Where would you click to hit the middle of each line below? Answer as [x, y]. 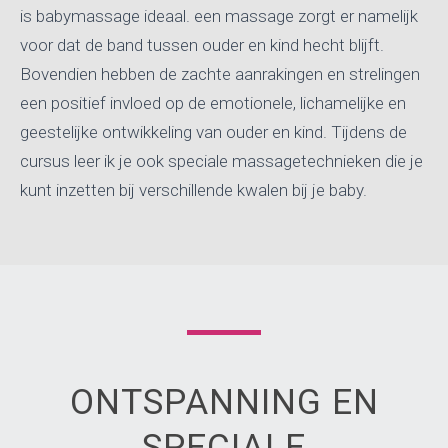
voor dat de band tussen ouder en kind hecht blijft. [202, 45]
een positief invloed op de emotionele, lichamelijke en [213, 103]
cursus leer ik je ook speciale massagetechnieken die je [221, 161]
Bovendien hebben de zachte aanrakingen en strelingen [220, 74]
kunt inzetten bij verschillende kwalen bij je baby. [195, 190]
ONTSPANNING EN [224, 402]
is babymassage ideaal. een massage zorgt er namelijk [219, 16]
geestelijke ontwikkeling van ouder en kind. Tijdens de [213, 132]
